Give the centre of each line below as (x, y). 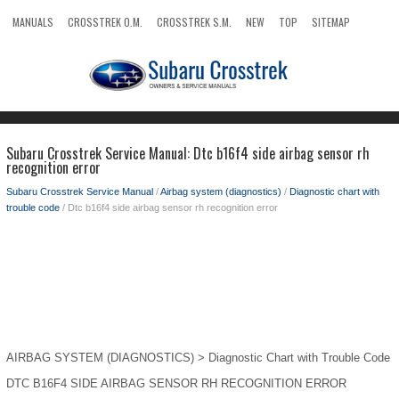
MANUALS (33, 22)
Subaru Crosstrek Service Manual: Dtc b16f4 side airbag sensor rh (188, 153)
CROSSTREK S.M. (194, 22)
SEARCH (30, 49)
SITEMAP (331, 22)
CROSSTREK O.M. (105, 22)
